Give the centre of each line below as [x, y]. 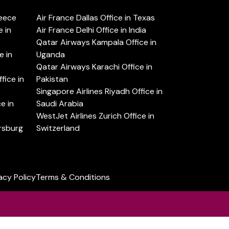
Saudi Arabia [60, 103]
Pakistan [52, 79]
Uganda [51, 54]
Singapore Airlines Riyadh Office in [99, 91]
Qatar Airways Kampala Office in [96, 42]
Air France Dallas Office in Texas [96, 17]
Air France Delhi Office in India [91, 30]
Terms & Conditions [73, 177]
